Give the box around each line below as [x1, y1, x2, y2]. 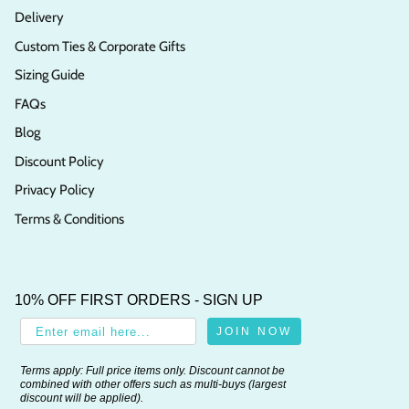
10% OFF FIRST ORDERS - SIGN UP [15, 292, 263, 309]
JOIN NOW [216, 325, 292, 339]
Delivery [15, 9, 64, 26]
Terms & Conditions [15, 210, 124, 227]
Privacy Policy [15, 182, 95, 199]
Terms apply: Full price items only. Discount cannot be [20, 364, 285, 378]
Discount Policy [15, 152, 104, 170]
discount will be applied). [20, 392, 143, 405]
